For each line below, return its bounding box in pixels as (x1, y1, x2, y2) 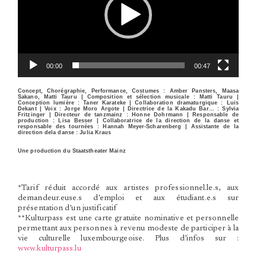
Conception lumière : (18, 99, 84, 106)
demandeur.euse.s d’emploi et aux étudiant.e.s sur (18, 194, 239, 203)
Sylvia (222, 105, 239, 112)
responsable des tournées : (18, 123, 103, 129)
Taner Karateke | (83, 99, 135, 106)
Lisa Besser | (58, 117, 103, 123)
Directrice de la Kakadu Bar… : (128, 105, 223, 112)
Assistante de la (191, 123, 239, 129)
